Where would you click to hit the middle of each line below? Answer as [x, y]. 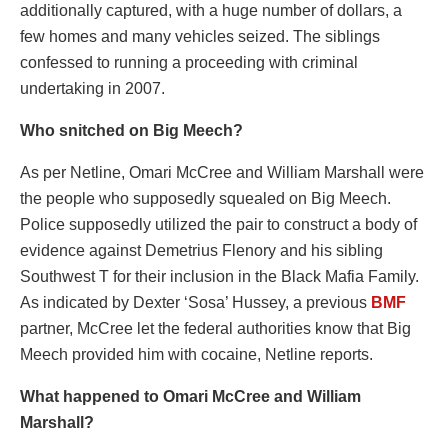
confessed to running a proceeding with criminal [189, 63]
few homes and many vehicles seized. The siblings [200, 37]
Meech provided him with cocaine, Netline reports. [196, 355]
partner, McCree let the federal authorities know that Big [215, 329]
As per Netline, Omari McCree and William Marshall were [222, 173]
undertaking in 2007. [92, 89]
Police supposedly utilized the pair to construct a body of [218, 225]
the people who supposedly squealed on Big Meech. [205, 199]
